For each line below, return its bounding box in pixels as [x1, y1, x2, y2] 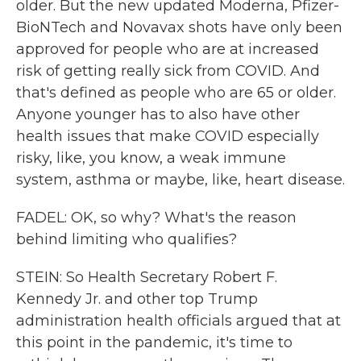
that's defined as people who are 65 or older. [16, 84, 336, 102]
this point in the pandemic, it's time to [16, 334, 293, 351]
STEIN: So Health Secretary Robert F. [16, 268, 277, 286]
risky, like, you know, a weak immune [16, 149, 286, 167]
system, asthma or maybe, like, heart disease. [16, 171, 345, 189]
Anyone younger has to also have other [16, 106, 300, 123]
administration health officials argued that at [16, 312, 341, 330]
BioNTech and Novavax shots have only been [16, 19, 342, 36]
